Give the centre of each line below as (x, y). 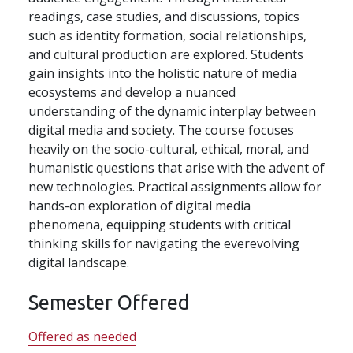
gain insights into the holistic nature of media (163, 73)
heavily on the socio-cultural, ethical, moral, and (169, 149)
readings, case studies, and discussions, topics (164, 16)
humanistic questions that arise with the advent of (176, 167)
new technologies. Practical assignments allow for (175, 186)
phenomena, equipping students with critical (160, 224)
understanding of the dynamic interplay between (172, 111)
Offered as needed (82, 336)
